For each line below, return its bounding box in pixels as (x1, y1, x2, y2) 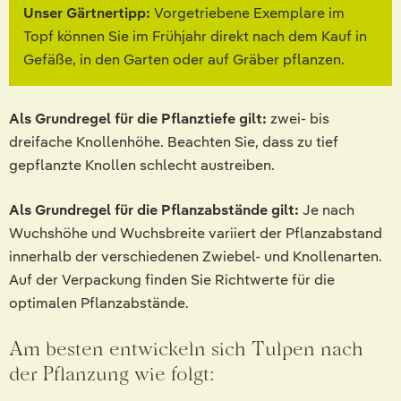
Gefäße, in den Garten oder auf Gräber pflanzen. (23, 49, 345, 69)
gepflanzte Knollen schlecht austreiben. (9, 155, 275, 175)
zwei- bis (267, 108, 329, 128)
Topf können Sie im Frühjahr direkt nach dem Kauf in (23, 26, 367, 46)
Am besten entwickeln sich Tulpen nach (9, 336, 363, 361)
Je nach (299, 200, 354, 219)
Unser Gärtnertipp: (23, 3, 150, 22)
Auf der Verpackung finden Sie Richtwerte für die (9, 269, 335, 289)
